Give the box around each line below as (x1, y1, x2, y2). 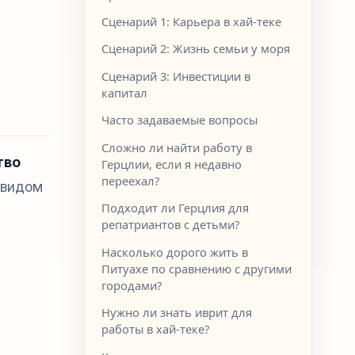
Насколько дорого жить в (101, 243, 249, 260)
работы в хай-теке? (101, 321, 210, 338)
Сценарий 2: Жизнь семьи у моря (101, 40, 291, 57)
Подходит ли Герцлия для (101, 200, 250, 216)
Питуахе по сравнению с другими (101, 260, 292, 277)
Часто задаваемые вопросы (101, 112, 258, 128)
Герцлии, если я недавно (101, 155, 242, 172)
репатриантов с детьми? (101, 216, 240, 233)
